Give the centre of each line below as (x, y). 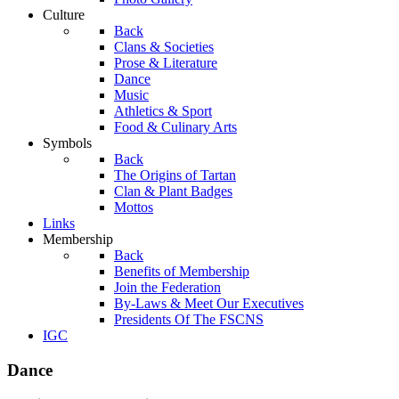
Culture (64, 15)
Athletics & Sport (163, 111)
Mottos (134, 207)
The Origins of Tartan (175, 175)
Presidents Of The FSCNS (189, 319)
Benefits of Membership (182, 271)
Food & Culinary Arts (175, 127)
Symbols (67, 143)
